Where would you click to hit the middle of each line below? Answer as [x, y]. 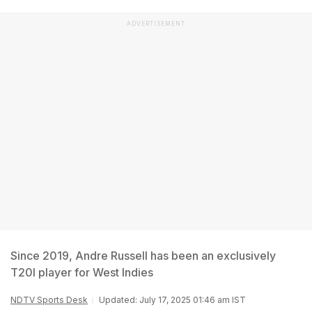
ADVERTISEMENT [156, 24]
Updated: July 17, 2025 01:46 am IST [172, 300]
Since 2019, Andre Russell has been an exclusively [143, 256]
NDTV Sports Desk [49, 300]
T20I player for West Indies [82, 272]
